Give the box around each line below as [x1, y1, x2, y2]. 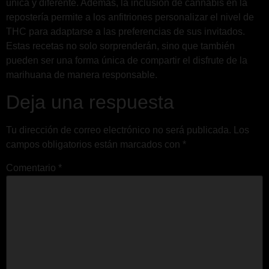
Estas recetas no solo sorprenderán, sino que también [6, 40, 235, 51]
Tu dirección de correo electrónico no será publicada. [6, 125, 231, 136]
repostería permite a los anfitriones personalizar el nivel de [6, 11, 254, 22]
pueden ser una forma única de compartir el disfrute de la [6, 55, 247, 65]
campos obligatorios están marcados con [6, 139, 183, 150]
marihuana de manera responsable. [6, 69, 157, 80]
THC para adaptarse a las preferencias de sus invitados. [6, 26, 245, 37]
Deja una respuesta [6, 91, 174, 113]
